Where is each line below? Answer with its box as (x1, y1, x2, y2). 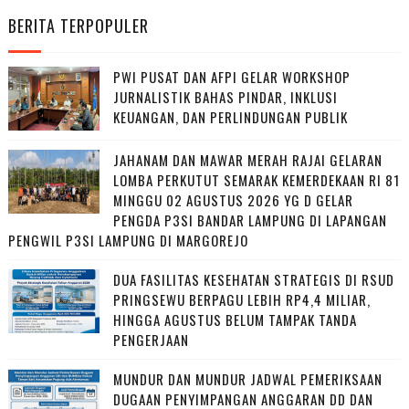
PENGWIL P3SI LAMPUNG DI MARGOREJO (7, 230, 248, 251)
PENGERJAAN (112, 330, 189, 351)
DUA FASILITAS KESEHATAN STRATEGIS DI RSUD (112, 269, 394, 290)
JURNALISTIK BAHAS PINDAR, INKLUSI (112, 87, 338, 108)
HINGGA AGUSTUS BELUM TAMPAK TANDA (112, 309, 357, 330)
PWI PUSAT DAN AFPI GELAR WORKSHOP (112, 67, 351, 88)
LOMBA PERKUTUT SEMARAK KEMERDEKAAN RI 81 (112, 170, 400, 191)
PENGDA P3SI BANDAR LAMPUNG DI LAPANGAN (112, 210, 387, 231)
